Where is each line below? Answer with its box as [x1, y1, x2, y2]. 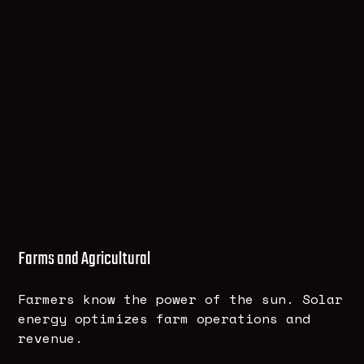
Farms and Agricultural [18, 245, 151, 274]
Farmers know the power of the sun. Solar [18, 289, 344, 310]
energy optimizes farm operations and [18, 309, 311, 329]
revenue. [18, 328, 84, 349]
